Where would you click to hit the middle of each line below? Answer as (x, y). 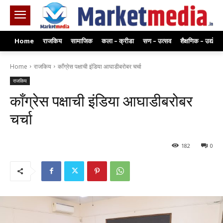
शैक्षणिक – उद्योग (200, 41)
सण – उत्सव (157, 41)
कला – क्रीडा (118, 41)
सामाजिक (82, 41)
